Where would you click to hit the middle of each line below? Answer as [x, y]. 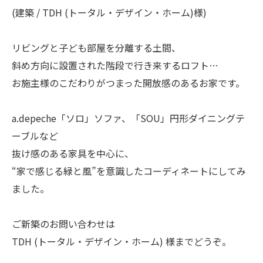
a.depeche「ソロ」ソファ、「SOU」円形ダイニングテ [128, 118]
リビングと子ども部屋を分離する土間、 [96, 48]
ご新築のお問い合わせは [63, 224]
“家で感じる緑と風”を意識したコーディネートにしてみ [129, 171]
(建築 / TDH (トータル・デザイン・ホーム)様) [109, 12]
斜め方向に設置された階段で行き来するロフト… [115, 65]
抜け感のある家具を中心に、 [73, 153]
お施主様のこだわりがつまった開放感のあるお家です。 [128, 83]
